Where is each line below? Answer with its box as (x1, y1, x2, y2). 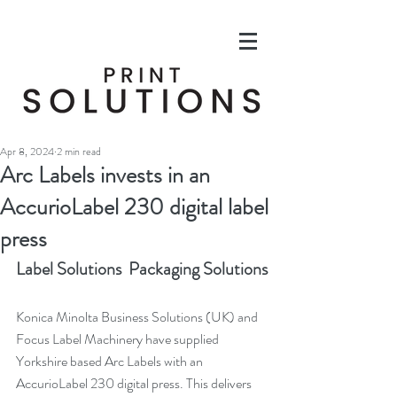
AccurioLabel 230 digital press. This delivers (16, 373, 254, 393)
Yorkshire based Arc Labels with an (16, 351, 206, 371)
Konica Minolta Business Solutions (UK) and (16, 307, 261, 327)
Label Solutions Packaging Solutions (16, 256, 268, 282)
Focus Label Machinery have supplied (16, 329, 222, 349)
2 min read (57, 144, 101, 160)
